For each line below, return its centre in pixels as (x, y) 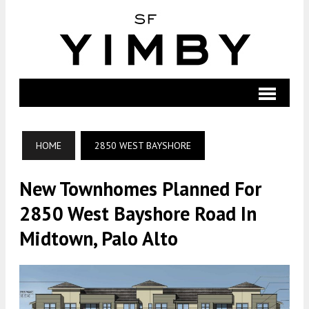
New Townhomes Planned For (140, 189)
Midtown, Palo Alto (99, 238)
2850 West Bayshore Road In (138, 213)
